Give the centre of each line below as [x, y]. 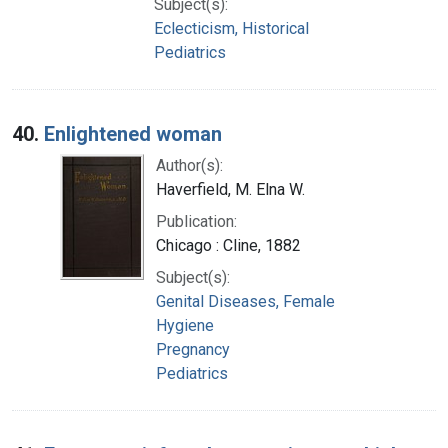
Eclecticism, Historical [231, 28]
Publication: [196, 221]
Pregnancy [193, 349]
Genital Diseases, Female [245, 301]
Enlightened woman [133, 133]
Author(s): [189, 165]
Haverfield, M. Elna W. [230, 189]
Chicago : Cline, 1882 [228, 245]
